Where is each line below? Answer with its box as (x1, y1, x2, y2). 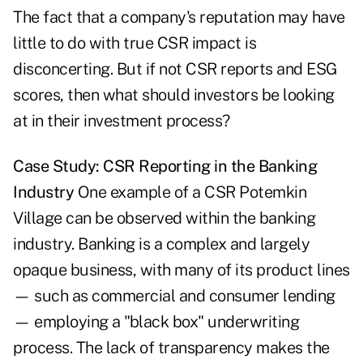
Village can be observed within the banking (13, 208, 315, 228)
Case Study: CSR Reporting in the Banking (13, 156, 317, 177)
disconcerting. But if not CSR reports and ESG (13, 59, 338, 79)
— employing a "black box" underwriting (13, 312, 299, 332)
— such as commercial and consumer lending (13, 286, 335, 306)
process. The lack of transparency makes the (13, 338, 330, 358)
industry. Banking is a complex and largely (13, 234, 310, 254)
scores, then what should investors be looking (13, 85, 335, 105)
